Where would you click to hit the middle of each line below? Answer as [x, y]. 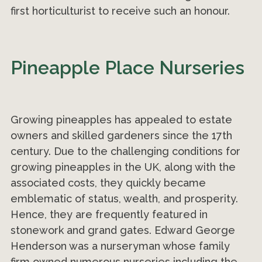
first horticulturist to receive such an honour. [120, 11]
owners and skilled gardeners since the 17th [121, 136]
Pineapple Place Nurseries [127, 68]
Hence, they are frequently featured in [109, 215]
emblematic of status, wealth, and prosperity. [124, 199]
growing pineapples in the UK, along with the [123, 167]
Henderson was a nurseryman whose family [120, 246]
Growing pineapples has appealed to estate [121, 120]
